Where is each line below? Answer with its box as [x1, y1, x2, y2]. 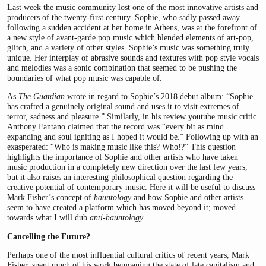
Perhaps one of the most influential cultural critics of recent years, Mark [7, 249, 249, 259]
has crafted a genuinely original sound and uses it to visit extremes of [7, 102, 239, 112]
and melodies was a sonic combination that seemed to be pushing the [7, 62, 237, 72]
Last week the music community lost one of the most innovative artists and [7, 2, 258, 12]
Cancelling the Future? [7, 231, 90, 241]
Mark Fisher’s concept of [7, 192, 94, 202]
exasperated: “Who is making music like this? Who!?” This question [7, 142, 236, 152]
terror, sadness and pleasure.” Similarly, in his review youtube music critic [7, 112, 256, 122]
